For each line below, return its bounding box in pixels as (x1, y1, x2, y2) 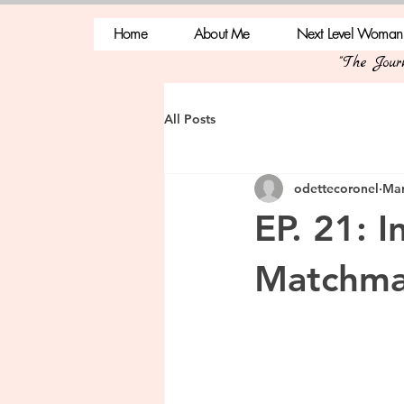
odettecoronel (294, 179, 379, 197)
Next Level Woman (296, 24, 402, 43)
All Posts (164, 110, 216, 127)
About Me (194, 24, 250, 43)
